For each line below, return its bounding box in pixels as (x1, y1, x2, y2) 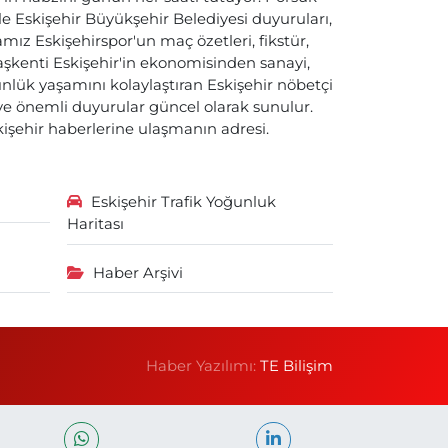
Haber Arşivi (92, 263, 183, 282)
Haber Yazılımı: (146, 357, 261, 375)
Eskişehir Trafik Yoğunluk (90, 193, 276, 211)
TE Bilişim (260, 357, 334, 375)
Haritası (67, 215, 125, 233)
